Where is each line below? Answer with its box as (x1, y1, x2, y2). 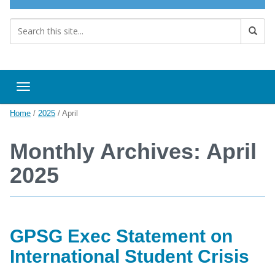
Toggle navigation (23, 83, 96, 96)
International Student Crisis (10, 246, 249, 266)
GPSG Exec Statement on (10, 225, 233, 246)
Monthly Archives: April (10, 138, 257, 164)
